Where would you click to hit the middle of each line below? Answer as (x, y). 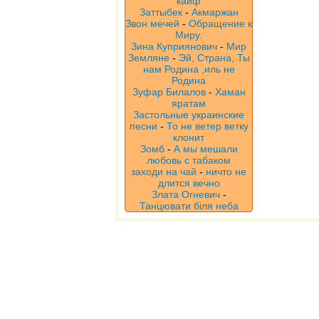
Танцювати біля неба (189, 206)
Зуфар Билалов (169, 92)
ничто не (226, 172)
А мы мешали (205, 149)
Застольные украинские (189, 115)
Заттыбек (161, 12)
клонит (189, 137)
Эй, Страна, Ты (214, 58)
